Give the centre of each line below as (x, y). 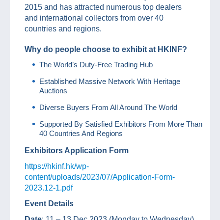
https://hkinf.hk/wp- (57, 166)
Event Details (49, 203)
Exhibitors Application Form (78, 150)
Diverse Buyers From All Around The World (108, 107)
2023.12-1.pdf (49, 188)
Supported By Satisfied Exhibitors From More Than (121, 124)
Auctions (53, 90)
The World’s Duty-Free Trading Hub (96, 64)
